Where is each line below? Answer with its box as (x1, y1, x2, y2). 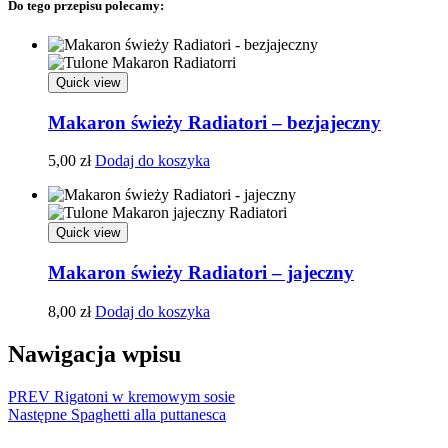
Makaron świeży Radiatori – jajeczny (48, 262, 354, 284)
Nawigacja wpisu (8, 340, 181, 367)
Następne (8, 405, 71, 423)
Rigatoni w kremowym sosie (54, 387, 235, 405)
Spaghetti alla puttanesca (71, 405, 226, 423)
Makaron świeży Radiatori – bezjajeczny (48, 111, 381, 133)
